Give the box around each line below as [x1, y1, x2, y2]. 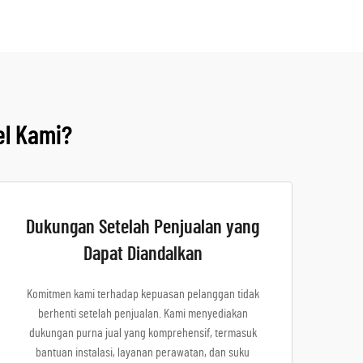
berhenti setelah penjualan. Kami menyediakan [37, 307, 248, 320]
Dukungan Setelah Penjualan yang [26, 218, 259, 237]
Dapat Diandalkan [83, 245, 203, 264]
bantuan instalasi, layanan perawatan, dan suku [36, 346, 250, 359]
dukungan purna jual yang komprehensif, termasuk [28, 327, 257, 340]
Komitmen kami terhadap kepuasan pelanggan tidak [26, 288, 259, 301]
